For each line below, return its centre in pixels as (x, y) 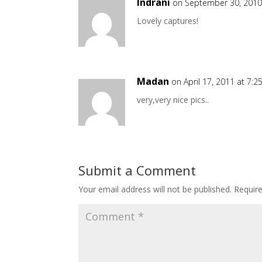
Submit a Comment (137, 170)
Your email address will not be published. (155, 189)
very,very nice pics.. (173, 100)
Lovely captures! (168, 21)
